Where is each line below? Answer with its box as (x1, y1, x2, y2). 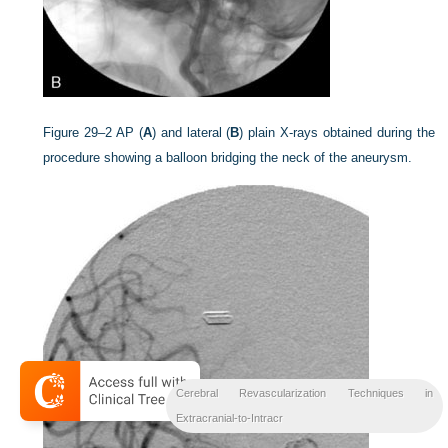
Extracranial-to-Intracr (175, 412, 283, 424)
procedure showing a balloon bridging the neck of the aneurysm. (43, 150, 413, 165)
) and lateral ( (151, 125, 231, 140)
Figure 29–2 (43, 125, 113, 140)
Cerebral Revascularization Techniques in (175, 387, 433, 399)
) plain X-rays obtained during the (239, 125, 435, 140)
